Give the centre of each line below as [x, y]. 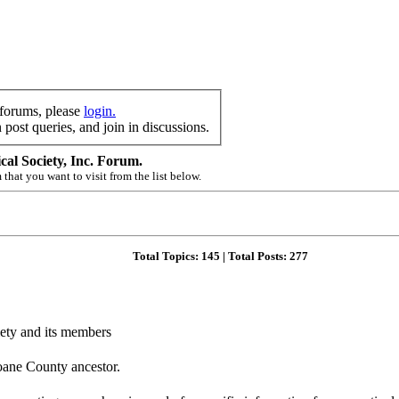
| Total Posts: [255, 256]
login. [100, 110]
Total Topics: [167, 256]
